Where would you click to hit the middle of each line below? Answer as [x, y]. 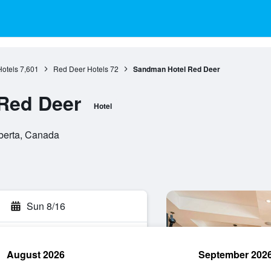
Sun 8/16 [46, 206]
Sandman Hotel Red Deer [176, 69]
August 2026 [36, 254]
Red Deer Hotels [80, 69]
